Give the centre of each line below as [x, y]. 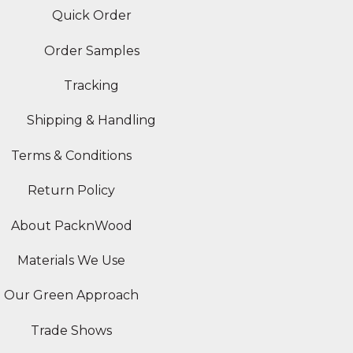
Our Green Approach [71, 295]
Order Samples [91, 50]
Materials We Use [71, 261]
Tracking [91, 86]
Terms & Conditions [71, 155]
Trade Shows [71, 330]
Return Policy [71, 191]
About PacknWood [71, 225]
